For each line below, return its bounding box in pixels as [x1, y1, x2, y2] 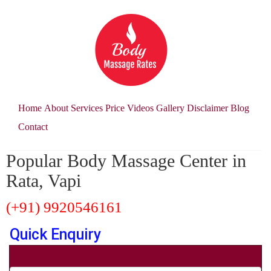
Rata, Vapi [6, 171, 81, 191]
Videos [127, 102, 154, 113]
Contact [18, 121, 48, 132]
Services [71, 102, 103, 113]
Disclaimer [187, 102, 228, 113]
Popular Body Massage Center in [6, 151, 246, 171]
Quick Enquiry [10, 226, 101, 243]
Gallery [156, 102, 184, 113]
